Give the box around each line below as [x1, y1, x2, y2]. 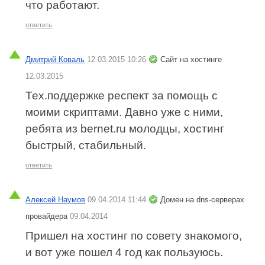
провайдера [25, 211, 70, 221]
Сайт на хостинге [160, 55, 222, 64]
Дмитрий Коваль [25, 55, 85, 64]
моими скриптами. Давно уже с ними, [25, 106, 224, 119]
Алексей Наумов [25, 195, 86, 204]
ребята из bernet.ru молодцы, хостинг [25, 122, 225, 135]
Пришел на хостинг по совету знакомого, [25, 229, 243, 242]
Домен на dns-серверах [160, 195, 245, 204]
